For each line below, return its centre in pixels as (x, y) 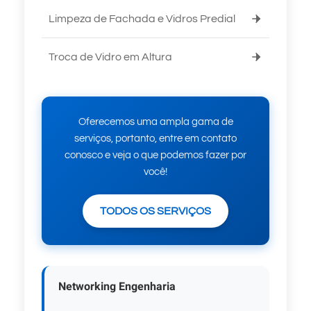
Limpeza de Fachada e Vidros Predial (142, 18)
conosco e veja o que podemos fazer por (155, 155)
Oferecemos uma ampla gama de (155, 121)
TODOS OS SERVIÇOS (155, 211)
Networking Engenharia (117, 286)
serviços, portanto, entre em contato (155, 138)
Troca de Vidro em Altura (110, 57)
